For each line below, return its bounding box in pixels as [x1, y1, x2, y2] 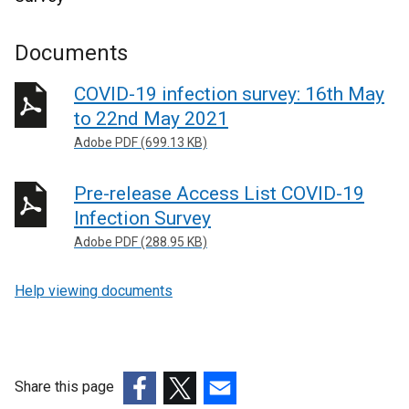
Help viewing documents [15, 282, 173, 299]
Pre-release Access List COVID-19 [74, 182, 364, 204]
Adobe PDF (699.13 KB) [74, 135, 207, 150]
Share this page [15, 378, 114, 395]
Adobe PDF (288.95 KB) [74, 234, 207, 249]
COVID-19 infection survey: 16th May [74, 83, 384, 105]
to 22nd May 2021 [74, 108, 228, 130]
